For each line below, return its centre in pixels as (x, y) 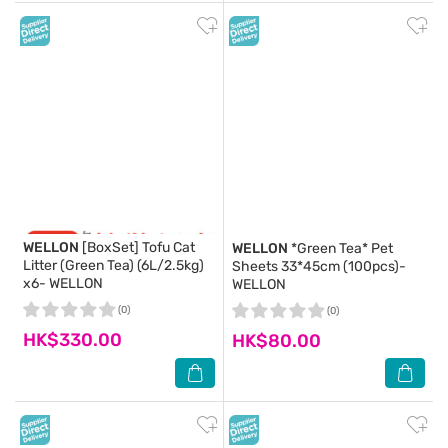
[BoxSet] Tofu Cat (137, 247)
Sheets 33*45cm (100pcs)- (319, 266)
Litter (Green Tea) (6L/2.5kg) (113, 265)
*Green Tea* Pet (340, 248)
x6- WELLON (63, 283)
